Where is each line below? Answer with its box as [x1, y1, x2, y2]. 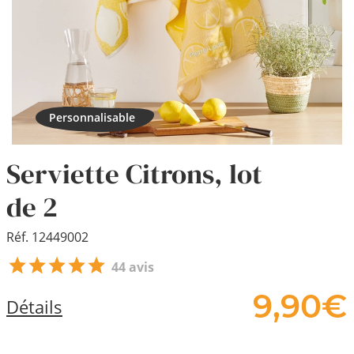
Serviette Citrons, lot [6, 155, 262, 193]
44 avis [111, 258, 154, 276]
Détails [6, 294, 62, 318]
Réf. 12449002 [6, 228, 88, 246]
